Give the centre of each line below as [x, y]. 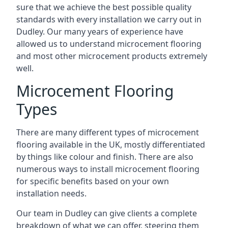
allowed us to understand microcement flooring [109, 44]
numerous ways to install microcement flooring [108, 169]
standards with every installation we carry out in [109, 19]
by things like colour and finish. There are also [105, 157]
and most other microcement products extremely [112, 56]
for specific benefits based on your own [93, 181]
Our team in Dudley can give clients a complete [107, 213]
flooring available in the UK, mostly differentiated [111, 145]
